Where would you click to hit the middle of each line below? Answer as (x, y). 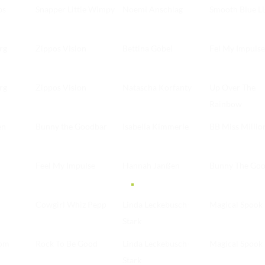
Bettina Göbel (148, 49)
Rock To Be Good (67, 244)
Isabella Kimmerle (156, 127)
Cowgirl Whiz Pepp (71, 205)
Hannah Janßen (151, 166)
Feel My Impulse (65, 166)
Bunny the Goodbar (71, 127)
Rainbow (226, 104)
